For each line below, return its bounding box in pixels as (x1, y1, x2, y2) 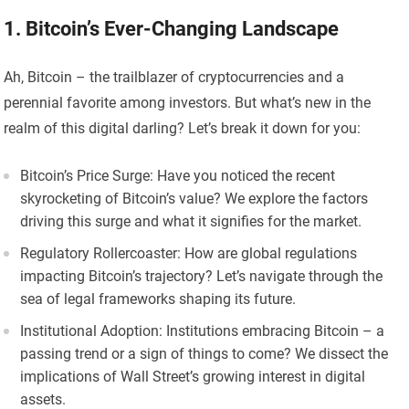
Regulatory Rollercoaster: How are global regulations (20, 245, 358, 263)
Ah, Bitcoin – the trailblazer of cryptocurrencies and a (4, 68, 345, 87)
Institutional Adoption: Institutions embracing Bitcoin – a (20, 322, 385, 341)
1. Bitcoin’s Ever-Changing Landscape (4, 17, 340, 41)
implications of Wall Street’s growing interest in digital (20, 368, 366, 386)
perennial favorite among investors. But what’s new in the (4, 94, 372, 112)
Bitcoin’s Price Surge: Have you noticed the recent (20, 167, 336, 185)
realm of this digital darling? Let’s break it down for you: (4, 120, 362, 138)
